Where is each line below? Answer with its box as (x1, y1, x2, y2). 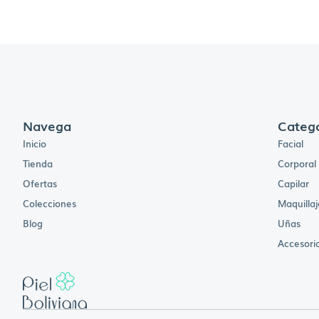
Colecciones (23, 197, 76, 211)
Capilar (278, 177, 310, 191)
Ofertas (23, 177, 57, 191)
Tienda (23, 157, 53, 171)
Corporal (278, 157, 317, 171)
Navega (23, 116, 71, 135)
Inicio (23, 137, 46, 151)
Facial (278, 137, 304, 151)
